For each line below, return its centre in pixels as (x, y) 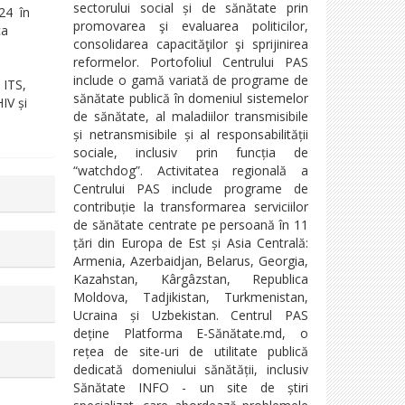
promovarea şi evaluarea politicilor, (191, 25)
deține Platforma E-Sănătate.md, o (191, 333)
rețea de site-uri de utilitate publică (191, 351)
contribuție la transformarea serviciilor (191, 206)
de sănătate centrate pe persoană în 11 (191, 224)
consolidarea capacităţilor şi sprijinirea (191, 43)
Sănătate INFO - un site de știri (191, 387)
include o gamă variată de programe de (191, 80)
